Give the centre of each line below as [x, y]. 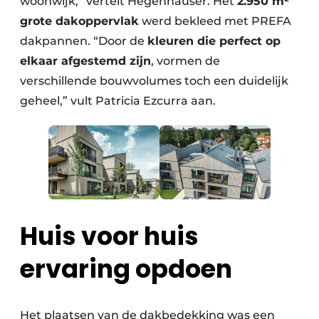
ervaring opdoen [126, 269]
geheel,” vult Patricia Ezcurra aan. [118, 101]
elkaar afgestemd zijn [85, 61]
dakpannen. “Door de [84, 41]
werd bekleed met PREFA [215, 21]
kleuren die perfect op [214, 41]
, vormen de [185, 61]
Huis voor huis [109, 236]
